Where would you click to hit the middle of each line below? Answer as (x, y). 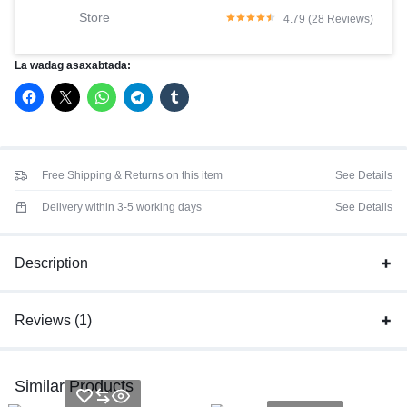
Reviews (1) (53, 320)
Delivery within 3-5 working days (122, 208)
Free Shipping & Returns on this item (132, 176)
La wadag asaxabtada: (73, 65)
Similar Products (74, 386)
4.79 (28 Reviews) (328, 19)
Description (51, 263)
